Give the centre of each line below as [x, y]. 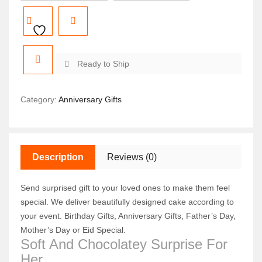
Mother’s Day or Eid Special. [73, 230]
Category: [39, 99]
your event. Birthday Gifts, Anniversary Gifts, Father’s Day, [128, 216]
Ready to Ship [102, 64]
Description [58, 157]
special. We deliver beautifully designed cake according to [127, 202]
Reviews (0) [132, 157]
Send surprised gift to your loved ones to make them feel [125, 188]
